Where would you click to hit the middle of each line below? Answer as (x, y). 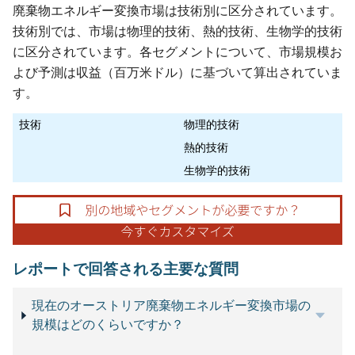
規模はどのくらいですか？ (108, 325)
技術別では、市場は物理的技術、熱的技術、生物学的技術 (177, 31)
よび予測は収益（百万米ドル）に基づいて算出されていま (177, 72)
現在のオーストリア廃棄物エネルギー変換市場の (172, 306)
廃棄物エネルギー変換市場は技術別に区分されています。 (177, 10)
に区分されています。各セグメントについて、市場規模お (177, 52)
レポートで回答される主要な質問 (126, 269)
